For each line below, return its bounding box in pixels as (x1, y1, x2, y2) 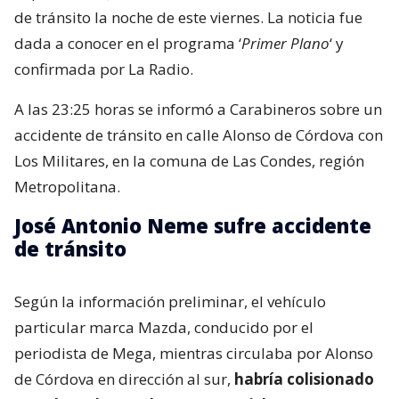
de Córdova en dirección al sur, (14, 368, 234, 389)
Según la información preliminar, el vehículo (14, 290, 326, 312)
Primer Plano (241, 32, 330, 53)
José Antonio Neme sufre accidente (14, 211, 371, 239)
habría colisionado (234, 368, 374, 389)
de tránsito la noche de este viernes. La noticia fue (14, 6, 362, 28)
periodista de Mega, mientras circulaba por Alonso (14, 342, 373, 363)
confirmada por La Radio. (14, 58, 193, 79)
